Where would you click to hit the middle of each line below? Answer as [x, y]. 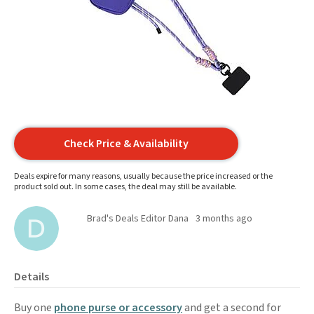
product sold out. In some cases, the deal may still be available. [125, 187]
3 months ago [224, 219]
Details [32, 277]
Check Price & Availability [126, 144]
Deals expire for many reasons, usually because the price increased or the [143, 176]
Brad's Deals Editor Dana [138, 219]
